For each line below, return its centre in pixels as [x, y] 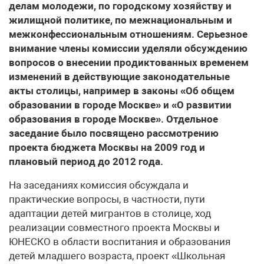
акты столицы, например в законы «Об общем [122, 91]
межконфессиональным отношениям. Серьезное [128, 34]
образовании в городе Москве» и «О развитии [120, 105]
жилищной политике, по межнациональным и [121, 20]
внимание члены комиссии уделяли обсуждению [128, 48]
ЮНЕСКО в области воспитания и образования [120, 242]
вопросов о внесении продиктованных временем [129, 62]
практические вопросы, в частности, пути [107, 199]
